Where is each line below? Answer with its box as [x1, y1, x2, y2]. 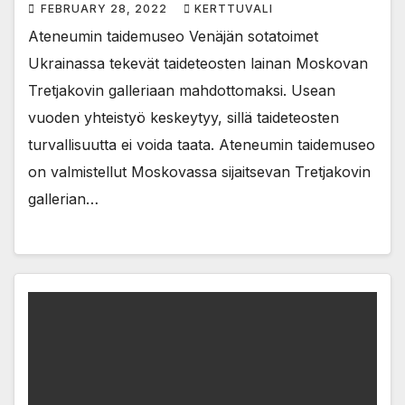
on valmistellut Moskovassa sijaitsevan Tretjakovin [28, 162, 371, 181]
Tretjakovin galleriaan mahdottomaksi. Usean [28, 80, 335, 99]
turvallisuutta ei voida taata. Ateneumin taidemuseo [28, 135, 375, 154]
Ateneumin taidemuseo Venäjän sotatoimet [28, 26, 318, 45]
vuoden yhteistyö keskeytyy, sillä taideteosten [28, 108, 339, 127]
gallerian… [28, 189, 99, 208]
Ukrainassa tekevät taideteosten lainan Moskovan [28, 53, 368, 72]
